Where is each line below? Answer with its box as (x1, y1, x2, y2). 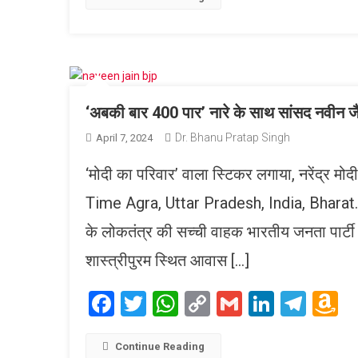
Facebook (114, 288, 221, 320)
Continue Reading (115, 340, 205, 353)
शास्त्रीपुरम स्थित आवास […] (86, 251, 249, 271)
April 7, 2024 (96, 132, 153, 145)
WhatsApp (178, 288, 293, 320)
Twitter (146, 288, 225, 320)
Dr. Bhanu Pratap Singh (175, 131, 290, 145)
